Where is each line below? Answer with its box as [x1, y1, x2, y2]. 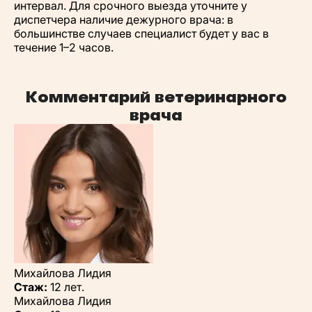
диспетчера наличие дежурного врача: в [14, 12, 233, 26]
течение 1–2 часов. [14, 40, 114, 54]
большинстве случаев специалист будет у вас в [14, 26, 269, 40]
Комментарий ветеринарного [25, 86, 287, 107]
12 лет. [47, 279, 84, 294]
